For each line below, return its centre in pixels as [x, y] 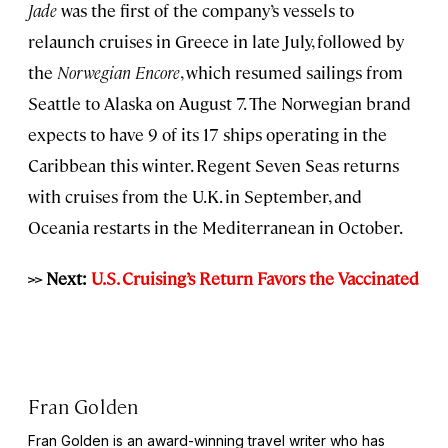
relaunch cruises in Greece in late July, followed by [216, 40]
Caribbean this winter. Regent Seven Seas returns [213, 164]
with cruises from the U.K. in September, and [195, 195]
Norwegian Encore [118, 71]
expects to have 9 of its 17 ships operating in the [207, 133]
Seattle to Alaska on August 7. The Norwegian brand [219, 102]
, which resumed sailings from [291, 71]
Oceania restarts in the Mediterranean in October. [215, 226]
